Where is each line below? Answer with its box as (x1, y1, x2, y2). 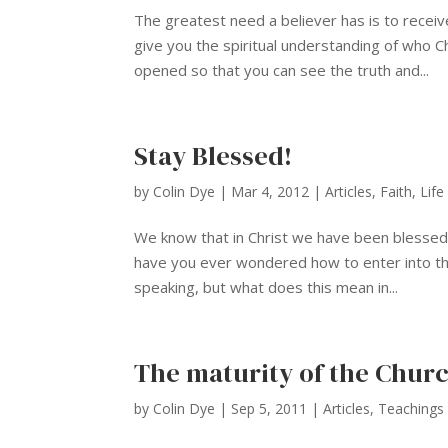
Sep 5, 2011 (231, 399, 308, 419)
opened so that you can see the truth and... (134, 60, 430, 81)
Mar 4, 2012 (231, 182, 310, 202)
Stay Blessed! (134, 138, 293, 175)
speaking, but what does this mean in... (134, 277, 399, 298)
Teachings (378, 399, 445, 419)
